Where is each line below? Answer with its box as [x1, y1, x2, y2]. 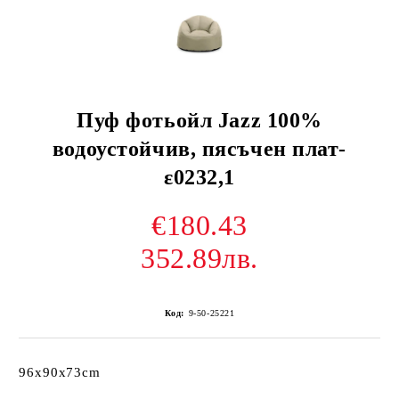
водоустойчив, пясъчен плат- [52, 137, 347, 160]
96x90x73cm [19, 365, 101, 379]
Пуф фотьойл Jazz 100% [77, 109, 322, 132]
